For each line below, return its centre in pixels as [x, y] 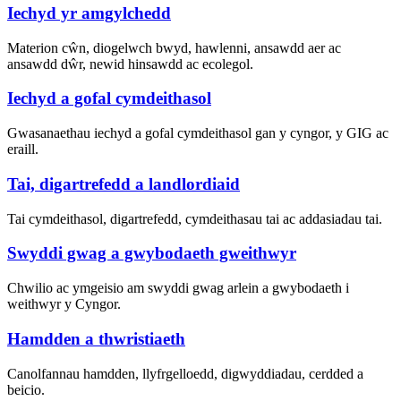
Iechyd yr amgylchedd [89, 13]
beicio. [26, 389]
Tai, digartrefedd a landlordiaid [124, 183]
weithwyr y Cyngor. [64, 304]
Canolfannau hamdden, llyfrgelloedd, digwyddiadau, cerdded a [185, 373]
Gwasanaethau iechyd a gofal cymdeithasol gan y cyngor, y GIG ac [198, 133]
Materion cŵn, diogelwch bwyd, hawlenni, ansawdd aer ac [174, 47]
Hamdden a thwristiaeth [96, 338]
